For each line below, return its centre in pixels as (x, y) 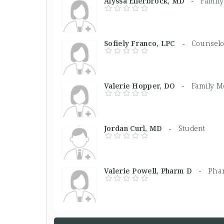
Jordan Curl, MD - (141, 128)
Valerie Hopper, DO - (148, 85)
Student (192, 128)
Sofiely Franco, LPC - (148, 43)
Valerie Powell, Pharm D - (156, 170)
